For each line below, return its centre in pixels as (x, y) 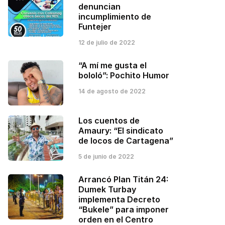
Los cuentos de (109, 121)
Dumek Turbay (107, 190)
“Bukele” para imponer (124, 210)
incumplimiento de (115, 17)
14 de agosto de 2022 (112, 91)
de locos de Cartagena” (126, 141)
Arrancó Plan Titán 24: (123, 180)
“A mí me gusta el (113, 66)
